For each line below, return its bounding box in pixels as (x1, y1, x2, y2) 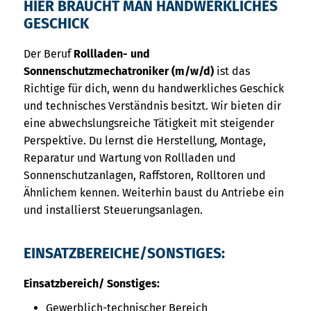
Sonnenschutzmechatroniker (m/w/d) (24, 65, 217, 78)
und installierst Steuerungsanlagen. (24, 203, 203, 217)
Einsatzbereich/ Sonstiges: (24, 277, 160, 291)
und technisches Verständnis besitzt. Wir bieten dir (24, 99, 281, 113)
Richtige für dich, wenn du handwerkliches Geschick (24, 82, 284, 96)
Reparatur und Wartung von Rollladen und (24, 151, 236, 165)
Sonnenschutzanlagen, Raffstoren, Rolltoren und (24, 169, 266, 183)
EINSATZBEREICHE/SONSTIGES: (24, 244, 225, 263)
